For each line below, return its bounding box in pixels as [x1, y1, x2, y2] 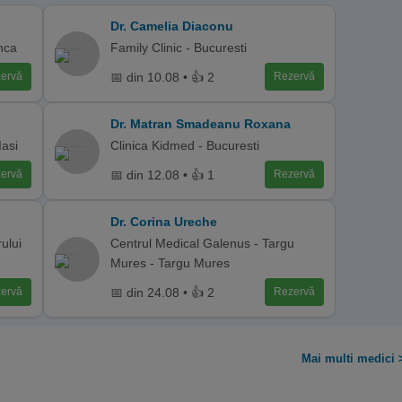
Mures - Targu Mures [110, 256, 230, 270]
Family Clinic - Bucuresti [110, 40, 247, 55]
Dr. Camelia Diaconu [110, 19, 233, 33]
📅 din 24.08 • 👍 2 [110, 284, 214, 300]
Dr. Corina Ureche [110, 214, 217, 229]
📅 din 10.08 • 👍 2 [110, 69, 214, 84]
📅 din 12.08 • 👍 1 [110, 167, 214, 182]
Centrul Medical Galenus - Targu [110, 236, 294, 250]
